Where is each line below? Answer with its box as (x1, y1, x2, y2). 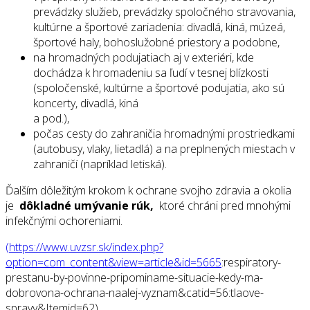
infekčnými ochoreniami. (6, 213, 122, 229)
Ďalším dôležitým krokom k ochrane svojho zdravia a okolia (6, 183, 291, 199)
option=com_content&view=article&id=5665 (6, 255, 221, 271)
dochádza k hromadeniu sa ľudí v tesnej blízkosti (33, 65, 268, 81)
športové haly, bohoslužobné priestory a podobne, (33, 35, 282, 51)
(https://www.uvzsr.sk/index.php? (6, 239, 163, 255)
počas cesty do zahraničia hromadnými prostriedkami (33, 126, 295, 142)
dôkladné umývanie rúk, (19, 198, 156, 214)
